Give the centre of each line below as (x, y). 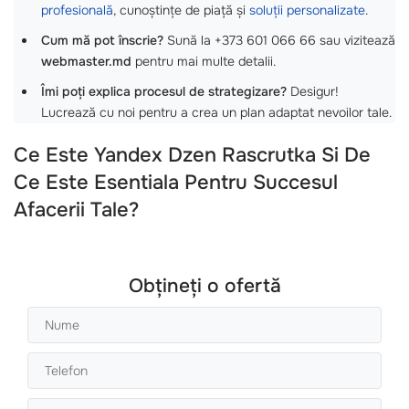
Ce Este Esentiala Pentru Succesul (176, 182)
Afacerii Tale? (76, 210)
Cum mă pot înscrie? (102, 40)
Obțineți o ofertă (204, 285)
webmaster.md (86, 61)
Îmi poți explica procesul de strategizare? (164, 91)
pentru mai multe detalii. (204, 61)
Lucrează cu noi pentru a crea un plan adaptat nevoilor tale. (216, 112)
